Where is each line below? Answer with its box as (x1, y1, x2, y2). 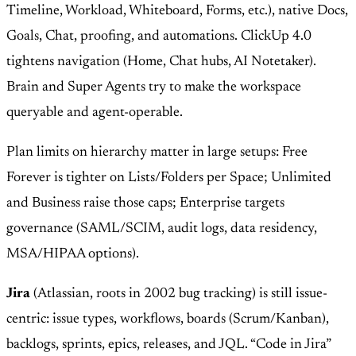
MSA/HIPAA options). (6, 247, 139, 262)
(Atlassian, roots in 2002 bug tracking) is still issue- (30, 287, 327, 302)
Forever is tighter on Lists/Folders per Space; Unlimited (6, 171, 331, 186)
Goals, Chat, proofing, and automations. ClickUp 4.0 (6, 29, 311, 44)
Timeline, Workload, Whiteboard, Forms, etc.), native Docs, (6, 4, 348, 19)
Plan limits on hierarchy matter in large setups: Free (6, 145, 308, 161)
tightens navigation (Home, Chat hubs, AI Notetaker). (6, 55, 316, 70)
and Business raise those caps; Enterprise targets (6, 196, 284, 211)
